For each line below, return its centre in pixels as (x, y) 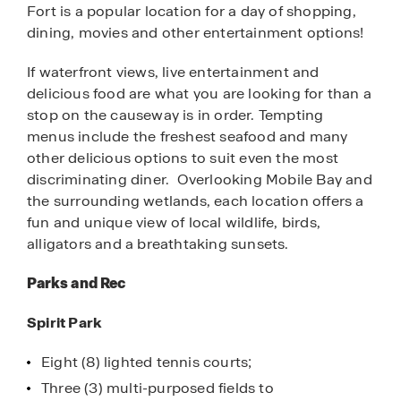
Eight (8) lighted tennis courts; (147, 363)
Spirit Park (64, 323)
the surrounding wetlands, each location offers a (196, 200)
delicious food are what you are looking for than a (200, 93)
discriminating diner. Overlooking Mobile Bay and (200, 179)
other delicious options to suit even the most (183, 158)
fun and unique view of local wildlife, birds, (174, 222)
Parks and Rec (77, 283)
